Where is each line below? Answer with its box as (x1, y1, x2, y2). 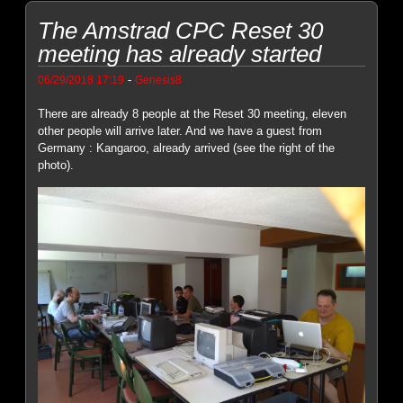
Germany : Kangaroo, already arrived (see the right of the (38, 140, 336, 155)
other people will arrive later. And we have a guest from (38, 123, 323, 138)
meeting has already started (38, 40, 322, 67)
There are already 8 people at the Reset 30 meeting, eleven (38, 106, 347, 121)
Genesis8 (135, 73, 183, 85)
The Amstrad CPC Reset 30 (38, 16, 324, 44)
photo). (38, 157, 75, 172)
